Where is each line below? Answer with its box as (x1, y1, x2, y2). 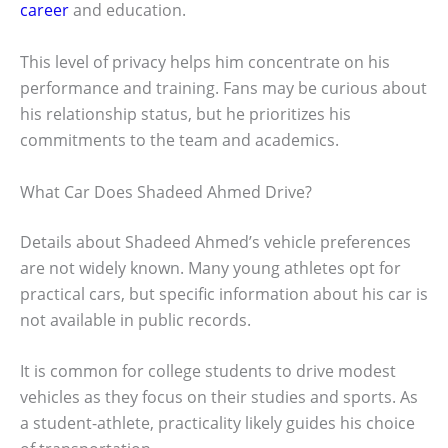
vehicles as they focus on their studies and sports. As (20, 386, 418, 409)
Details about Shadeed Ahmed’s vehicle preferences (20, 230, 411, 253)
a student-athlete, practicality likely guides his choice (20, 412, 415, 435)
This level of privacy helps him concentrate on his (20, 50, 390, 73)
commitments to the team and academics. (20, 128, 339, 151)
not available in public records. (20, 308, 251, 331)
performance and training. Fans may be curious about (20, 76, 427, 99)
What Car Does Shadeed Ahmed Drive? (20, 180, 312, 203)
